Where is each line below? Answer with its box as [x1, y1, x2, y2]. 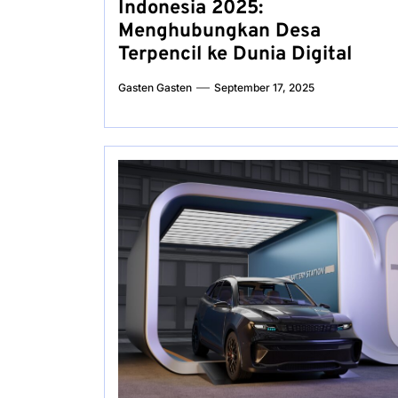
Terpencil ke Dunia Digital [118, 43, 352, 67]
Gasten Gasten [118, 81, 192, 94]
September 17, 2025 [214, 81, 314, 94]
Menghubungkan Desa [118, 20, 321, 44]
